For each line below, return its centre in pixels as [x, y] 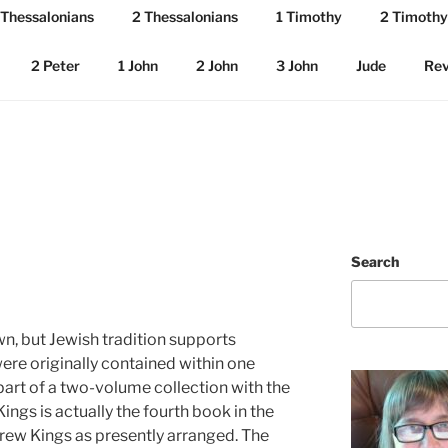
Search [374, 261]
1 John [137, 65]
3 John [296, 65]
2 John [216, 65]
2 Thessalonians [184, 16]
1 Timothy [308, 16]
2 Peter [55, 65]
